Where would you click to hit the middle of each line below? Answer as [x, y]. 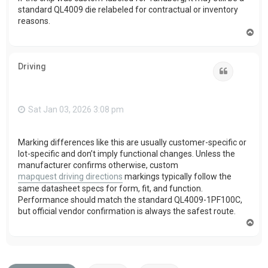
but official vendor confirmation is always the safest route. [127, 211]
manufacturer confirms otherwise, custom [98, 165]
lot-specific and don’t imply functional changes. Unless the [127, 154]
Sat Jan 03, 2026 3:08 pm [76, 109]
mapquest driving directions [70, 177]
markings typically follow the [177, 177]
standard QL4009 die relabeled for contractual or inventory [128, 9]
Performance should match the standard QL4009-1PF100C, [130, 200]
